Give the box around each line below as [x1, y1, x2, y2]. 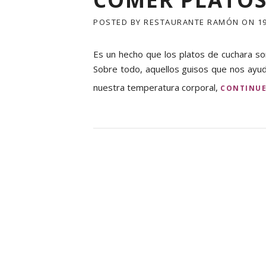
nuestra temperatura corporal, [93, 81, 220, 93]
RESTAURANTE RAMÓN [144, 17, 239, 27]
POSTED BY [93, 17, 144, 27]
